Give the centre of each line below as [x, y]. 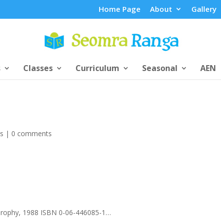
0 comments [32, 133]
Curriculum [97, 68]
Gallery [204, 9]
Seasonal [160, 68]
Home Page [119, 9]
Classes [38, 68]
